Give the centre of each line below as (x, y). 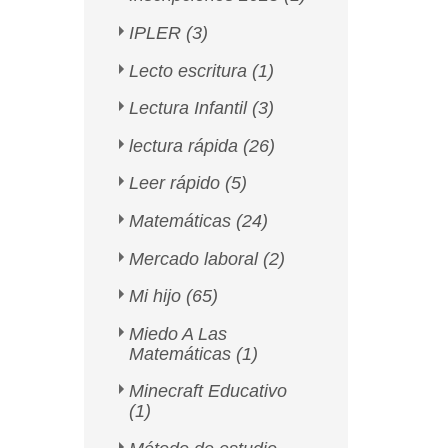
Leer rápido (177, 183)
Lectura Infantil (191, 108)
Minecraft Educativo (208, 391)
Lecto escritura (191, 70)
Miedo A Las (178, 333)
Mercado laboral (196, 258)
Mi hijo (158, 296)
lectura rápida (186, 145)
